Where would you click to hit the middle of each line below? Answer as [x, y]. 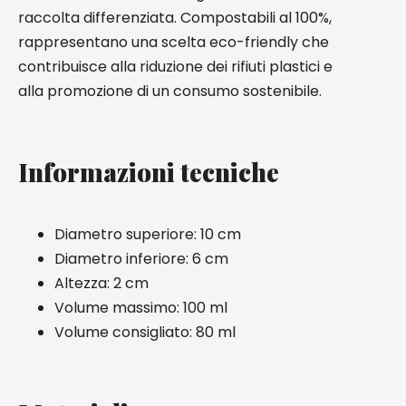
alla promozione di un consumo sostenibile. [170, 91]
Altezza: [82, 283]
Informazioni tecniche [149, 172]
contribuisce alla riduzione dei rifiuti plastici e [175, 67]
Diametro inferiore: [121, 259]
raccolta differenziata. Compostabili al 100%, [175, 18]
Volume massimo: [117, 308]
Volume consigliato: [123, 332]
